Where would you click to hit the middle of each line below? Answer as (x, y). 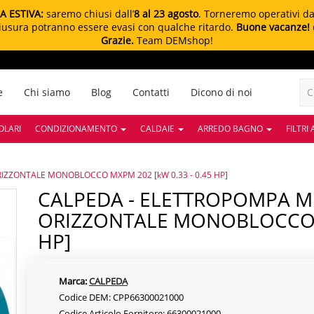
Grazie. (117, 40)
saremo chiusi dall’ (89, 14)
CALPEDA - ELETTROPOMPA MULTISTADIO (44, 199)
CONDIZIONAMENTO (77, 129)
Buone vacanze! (273, 27)
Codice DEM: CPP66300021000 (121, 297)
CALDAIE (158, 129)
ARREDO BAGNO (231, 129)
